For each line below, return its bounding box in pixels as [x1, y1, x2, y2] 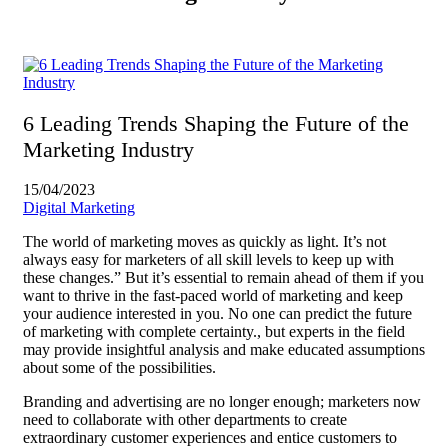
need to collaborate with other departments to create [23, 410, 347, 428]
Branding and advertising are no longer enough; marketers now [23, 392, 421, 410]
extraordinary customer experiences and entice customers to [23, 428, 397, 446]
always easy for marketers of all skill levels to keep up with [23, 250, 394, 268]
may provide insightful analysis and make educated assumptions [23, 340, 425, 358]
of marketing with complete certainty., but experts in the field [23, 322, 405, 340]
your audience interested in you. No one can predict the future [23, 304, 412, 322]
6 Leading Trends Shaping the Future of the [23, 110, 409, 136]
